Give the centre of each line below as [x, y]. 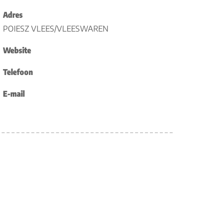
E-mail [14, 94]
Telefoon [18, 72]
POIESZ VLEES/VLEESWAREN [55, 29]
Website [17, 50]
